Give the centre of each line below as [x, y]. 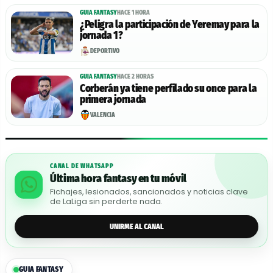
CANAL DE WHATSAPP [82, 167]
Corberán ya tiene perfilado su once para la [168, 89]
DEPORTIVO [105, 51]
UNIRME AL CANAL [136, 226]
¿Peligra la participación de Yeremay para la [170, 25]
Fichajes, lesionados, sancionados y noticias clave [149, 192]
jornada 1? [101, 36]
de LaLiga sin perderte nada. [106, 202]
